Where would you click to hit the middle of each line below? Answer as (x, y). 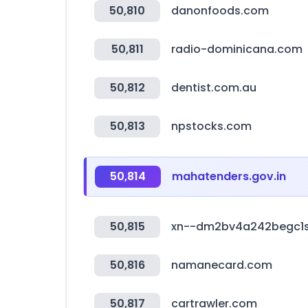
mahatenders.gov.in (229, 176)
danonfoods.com (220, 11)
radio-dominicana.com (237, 49)
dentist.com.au (214, 88)
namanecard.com (222, 265)
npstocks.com (211, 126)
